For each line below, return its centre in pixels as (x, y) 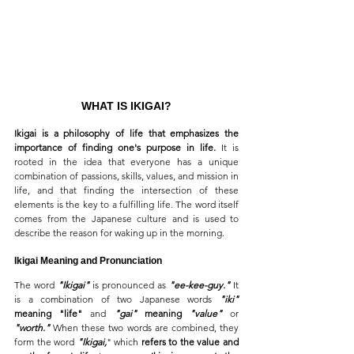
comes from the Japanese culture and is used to (126, 218)
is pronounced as (129, 284)
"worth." (32, 327)
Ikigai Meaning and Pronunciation (88, 260)
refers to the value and (190, 341)
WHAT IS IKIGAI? (126, 105)
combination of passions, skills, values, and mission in (126, 175)
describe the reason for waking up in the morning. (119, 232)
